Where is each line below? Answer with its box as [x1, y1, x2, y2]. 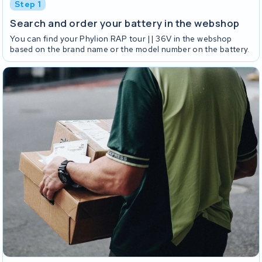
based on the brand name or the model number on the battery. [10, 44, 250, 55]
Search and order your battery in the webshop [10, 16, 240, 30]
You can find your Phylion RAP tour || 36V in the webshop [10, 33, 232, 44]
